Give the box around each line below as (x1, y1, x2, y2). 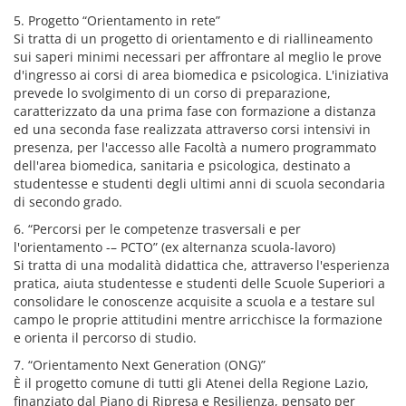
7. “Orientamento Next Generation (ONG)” (14, 356, 266, 373)
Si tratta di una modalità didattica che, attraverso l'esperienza (14, 256, 390, 274)
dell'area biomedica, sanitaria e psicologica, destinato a (14, 157, 351, 174)
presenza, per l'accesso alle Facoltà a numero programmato (14, 139, 376, 156)
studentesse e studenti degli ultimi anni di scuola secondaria (14, 175, 385, 192)
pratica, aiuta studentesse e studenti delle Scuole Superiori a (14, 275, 385, 292)
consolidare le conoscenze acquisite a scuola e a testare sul (14, 293, 375, 310)
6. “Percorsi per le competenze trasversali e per (14, 220, 301, 237)
